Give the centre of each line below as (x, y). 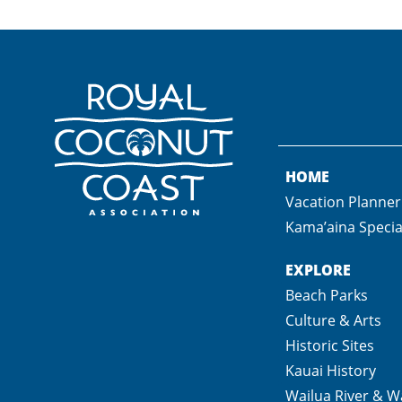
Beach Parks (327, 295)
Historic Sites (330, 345)
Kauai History (331, 370)
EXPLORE (318, 270)
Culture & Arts (333, 320)
